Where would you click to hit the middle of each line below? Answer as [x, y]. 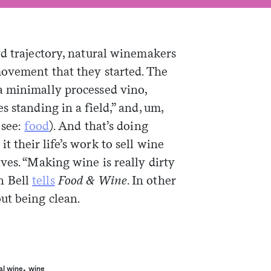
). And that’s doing [98, 126]
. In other [151, 180]
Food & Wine [92, 180]
